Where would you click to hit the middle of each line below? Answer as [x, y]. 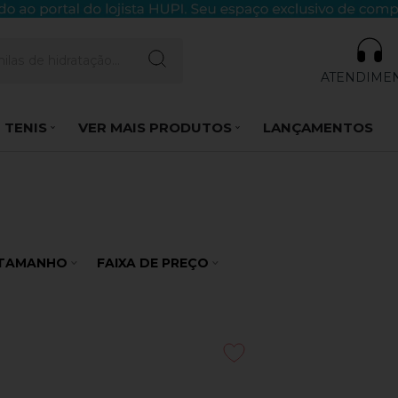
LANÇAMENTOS [318, 127]
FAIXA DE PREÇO [153, 263]
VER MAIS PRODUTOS [155, 127]
